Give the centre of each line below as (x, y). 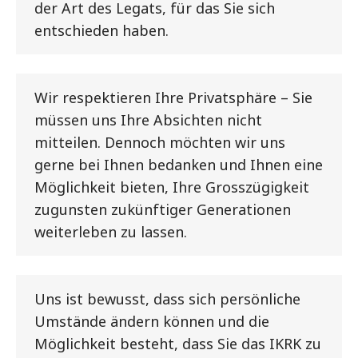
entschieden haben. (101, 30)
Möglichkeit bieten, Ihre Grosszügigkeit (172, 187)
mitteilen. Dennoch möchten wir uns (160, 142)
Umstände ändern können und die (152, 321)
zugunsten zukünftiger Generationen (163, 209)
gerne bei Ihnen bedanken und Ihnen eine (179, 164)
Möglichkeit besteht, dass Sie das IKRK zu (178, 343)
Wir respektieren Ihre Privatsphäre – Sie (173, 97)
